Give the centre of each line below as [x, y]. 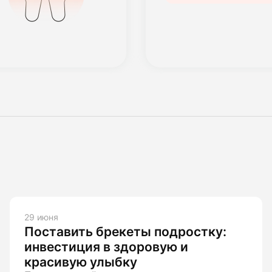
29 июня [41, 217]
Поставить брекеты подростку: [125, 231]
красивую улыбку [81, 262]
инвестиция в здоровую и [106, 246]
